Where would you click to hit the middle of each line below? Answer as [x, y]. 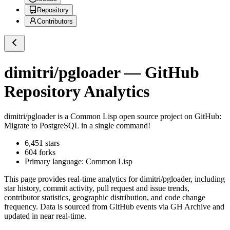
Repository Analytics [77, 91]
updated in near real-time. [45, 216]
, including [208, 179]
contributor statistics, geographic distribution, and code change [105, 198]
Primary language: [55, 162]
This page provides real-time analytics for [72, 179]
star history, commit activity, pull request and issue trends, [97, 188]
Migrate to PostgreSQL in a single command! [77, 126]
